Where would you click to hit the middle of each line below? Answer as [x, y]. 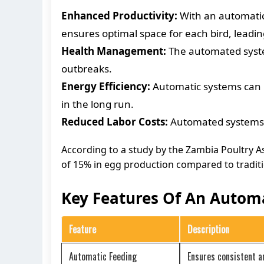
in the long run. [98, 104]
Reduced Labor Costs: [115, 121]
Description [208, 229]
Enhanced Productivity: [119, 15]
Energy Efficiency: [106, 86]
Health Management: [114, 51]
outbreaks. [87, 68]
